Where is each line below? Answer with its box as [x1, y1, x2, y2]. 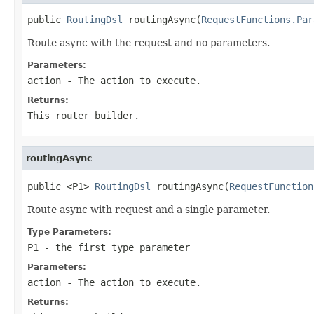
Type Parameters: [27, 226, 111, 237]
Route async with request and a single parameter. [27, 203, 270, 215]
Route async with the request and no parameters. [27, 36, 270, 48]
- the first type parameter [39, 241, 190, 253]
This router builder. [27, 109, 139, 121]
